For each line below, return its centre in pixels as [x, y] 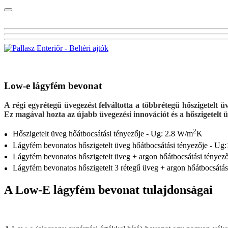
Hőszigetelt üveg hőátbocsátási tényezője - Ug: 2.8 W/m [103, 134]
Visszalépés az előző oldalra [35, 63]
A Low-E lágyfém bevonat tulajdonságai [108, 190]
